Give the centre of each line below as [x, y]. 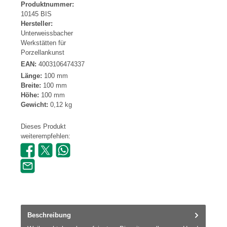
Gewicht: [35, 105]
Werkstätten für [43, 43]
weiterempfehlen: [46, 136]
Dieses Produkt [43, 126]
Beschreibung [49, 215]
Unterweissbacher [47, 33]
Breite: [32, 86]
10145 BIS [36, 14]
